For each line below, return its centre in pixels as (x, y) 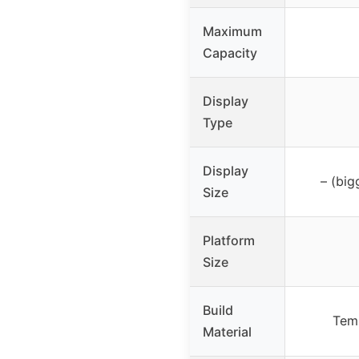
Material (227, 331)
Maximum (232, 31)
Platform (229, 240)
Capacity (230, 52)
